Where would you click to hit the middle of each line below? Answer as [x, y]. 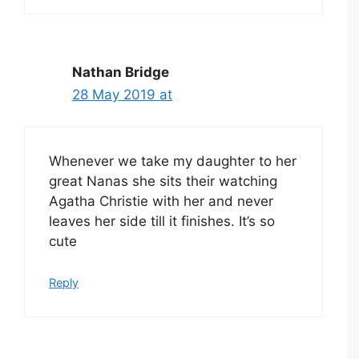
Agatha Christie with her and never [161, 202]
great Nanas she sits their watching [163, 182]
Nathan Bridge [121, 72]
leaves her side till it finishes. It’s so [162, 222]
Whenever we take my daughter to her [173, 161]
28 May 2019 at [122, 94]
